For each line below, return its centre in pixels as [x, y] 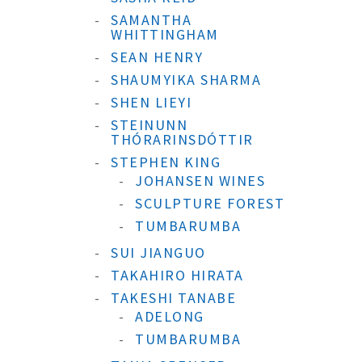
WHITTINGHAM [165, 34]
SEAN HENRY [157, 57]
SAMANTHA [151, 20]
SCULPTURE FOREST [210, 203]
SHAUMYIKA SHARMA [186, 80]
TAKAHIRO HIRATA [177, 275]
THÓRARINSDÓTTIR [182, 139]
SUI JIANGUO [158, 253]
